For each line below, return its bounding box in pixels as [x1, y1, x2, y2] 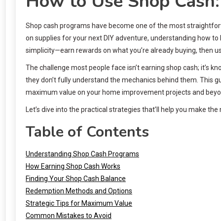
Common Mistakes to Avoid [26, 211, 111, 220]
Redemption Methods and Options [26, 186, 132, 195]
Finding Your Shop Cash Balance [26, 174, 126, 183]
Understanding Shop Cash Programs [26, 149, 139, 158]
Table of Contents [26, 121, 149, 142]
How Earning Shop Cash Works [26, 162, 120, 170]
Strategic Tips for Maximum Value [26, 199, 132, 207]
